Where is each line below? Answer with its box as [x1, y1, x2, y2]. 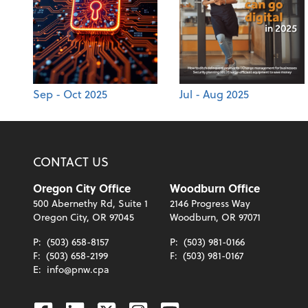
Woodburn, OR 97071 [170, 210, 261, 225]
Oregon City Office [33, 180, 131, 197]
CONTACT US [33, 152, 109, 171]
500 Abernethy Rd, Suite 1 [33, 196, 148, 211]
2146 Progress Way [170, 196, 250, 211]
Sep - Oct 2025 [33, 86, 107, 102]
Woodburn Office [170, 180, 260, 197]
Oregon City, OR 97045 [33, 210, 134, 225]
